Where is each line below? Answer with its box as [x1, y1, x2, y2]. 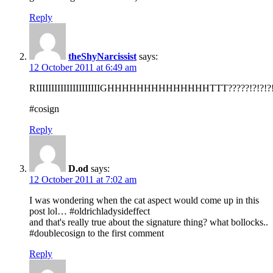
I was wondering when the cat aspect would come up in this [29, 194, 259, 205]
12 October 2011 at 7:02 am [29, 174, 136, 185]
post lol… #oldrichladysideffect [29, 205, 150, 216]
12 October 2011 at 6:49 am [29, 62, 136, 73]
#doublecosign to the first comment [29, 227, 164, 238]
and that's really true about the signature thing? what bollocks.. [29, 216, 268, 227]
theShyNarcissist [68, 51, 136, 62]
